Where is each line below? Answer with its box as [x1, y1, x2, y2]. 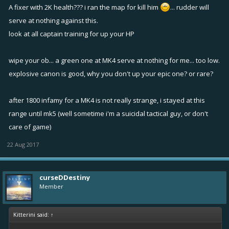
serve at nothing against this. [9, 15, 98, 25]
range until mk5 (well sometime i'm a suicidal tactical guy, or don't [9, 108, 208, 118]
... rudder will [170, 2, 209, 12]
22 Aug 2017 [7, 140, 39, 148]
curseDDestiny [39, 172, 90, 182]
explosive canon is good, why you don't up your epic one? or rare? [9, 68, 213, 78]
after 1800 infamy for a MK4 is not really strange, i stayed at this [9, 95, 205, 105]
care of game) [9, 122, 51, 131]
